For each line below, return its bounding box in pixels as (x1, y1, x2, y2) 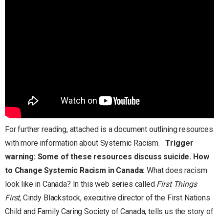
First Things (156, 179, 197, 189)
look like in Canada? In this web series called (5, 179, 157, 189)
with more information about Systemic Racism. (5, 138, 166, 148)
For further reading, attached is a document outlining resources (5, 124, 213, 134)
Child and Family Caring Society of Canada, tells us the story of (5, 206, 214, 216)
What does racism (147, 165, 207, 175)
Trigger (165, 138, 194, 148)
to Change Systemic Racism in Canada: (5, 165, 147, 175)
